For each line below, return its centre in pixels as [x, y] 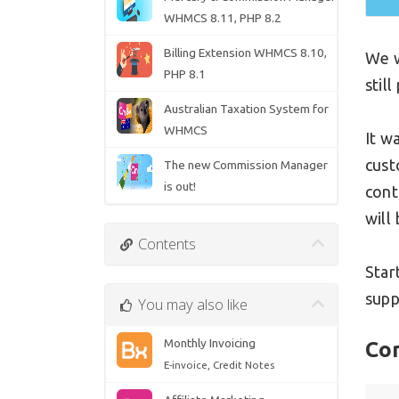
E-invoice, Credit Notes [219, 365]
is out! [179, 187]
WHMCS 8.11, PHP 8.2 [222, 18]
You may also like [191, 305]
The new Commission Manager [245, 165]
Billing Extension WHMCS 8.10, [245, 53]
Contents [165, 244]
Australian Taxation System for [246, 109]
